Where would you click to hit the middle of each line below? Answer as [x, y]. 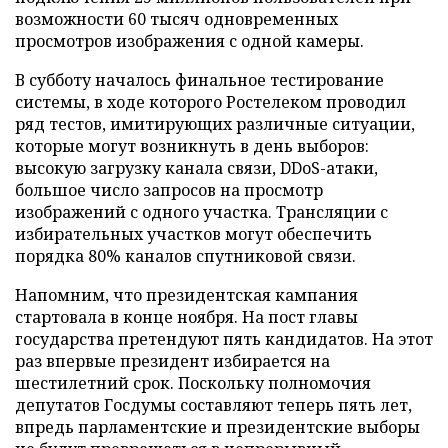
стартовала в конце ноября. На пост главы [186, 317]
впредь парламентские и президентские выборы [217, 427]
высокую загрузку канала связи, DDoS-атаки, [196, 168]
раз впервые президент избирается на [172, 361]
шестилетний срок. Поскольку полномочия [193, 383]
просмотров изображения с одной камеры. [189, 41]
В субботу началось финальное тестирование [199, 80]
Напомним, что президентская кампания [186, 295]
